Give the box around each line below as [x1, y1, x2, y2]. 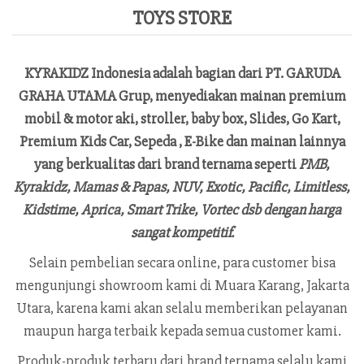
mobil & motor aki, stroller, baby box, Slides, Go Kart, [24, 110, 340, 128]
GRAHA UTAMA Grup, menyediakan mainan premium [18, 87, 346, 106]
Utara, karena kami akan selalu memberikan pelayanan [16, 299, 348, 318]
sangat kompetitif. [130, 223, 234, 242]
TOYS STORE [132, 6, 232, 31]
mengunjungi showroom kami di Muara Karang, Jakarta [15, 276, 349, 295]
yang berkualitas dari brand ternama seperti [34, 155, 299, 174]
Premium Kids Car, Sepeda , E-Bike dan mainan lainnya [19, 132, 345, 151]
